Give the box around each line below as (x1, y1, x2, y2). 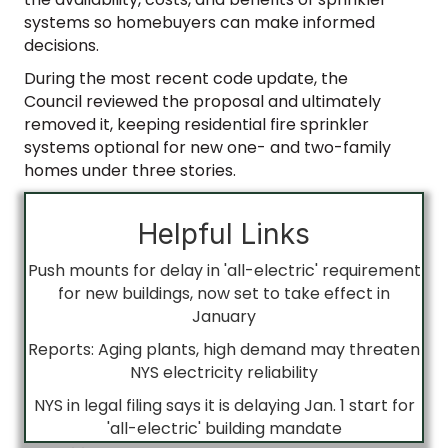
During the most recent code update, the (24, 66, 348, 90)
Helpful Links (138, 216, 310, 251)
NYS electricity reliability (130, 360, 318, 384)
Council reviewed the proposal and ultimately (24, 89, 381, 113)
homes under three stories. (24, 158, 236, 182)
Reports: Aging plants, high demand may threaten (28, 337, 420, 361)
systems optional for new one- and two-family (24, 135, 391, 159)
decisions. (24, 33, 99, 57)
